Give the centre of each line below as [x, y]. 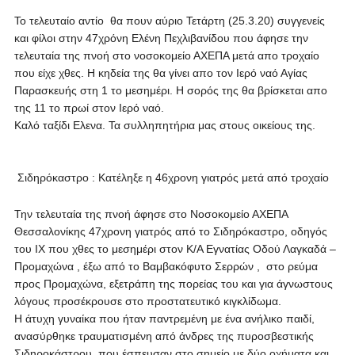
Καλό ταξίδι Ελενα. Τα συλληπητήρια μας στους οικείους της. [166, 125]
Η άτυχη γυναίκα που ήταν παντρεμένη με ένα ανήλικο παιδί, [164, 319]
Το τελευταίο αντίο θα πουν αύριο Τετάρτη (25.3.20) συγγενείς [169, 21]
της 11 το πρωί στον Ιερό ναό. [89, 108]
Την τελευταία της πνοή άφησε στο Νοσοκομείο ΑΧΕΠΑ [151, 214]
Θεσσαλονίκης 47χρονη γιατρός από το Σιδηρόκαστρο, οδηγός [170, 231]
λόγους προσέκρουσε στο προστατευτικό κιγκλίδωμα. [147, 301]
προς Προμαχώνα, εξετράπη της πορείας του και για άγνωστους [173, 284]
